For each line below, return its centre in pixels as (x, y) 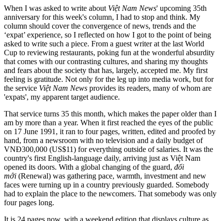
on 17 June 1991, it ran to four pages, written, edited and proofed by (110, 131)
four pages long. (29, 202)
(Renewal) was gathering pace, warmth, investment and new (111, 176)
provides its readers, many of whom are (149, 88)
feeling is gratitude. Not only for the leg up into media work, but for (109, 79)
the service (21, 88)
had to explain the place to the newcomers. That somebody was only (110, 193)
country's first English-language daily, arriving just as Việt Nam (102, 158)
